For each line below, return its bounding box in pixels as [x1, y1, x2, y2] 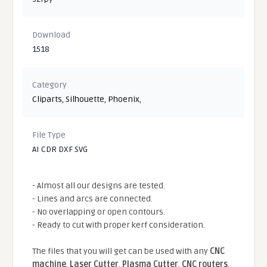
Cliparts [32, 94, 63, 104]
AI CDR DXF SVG [32, 144, 88, 154]
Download [32, 29, 71, 40]
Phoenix [108, 94, 140, 104]
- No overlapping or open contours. [32, 206, 166, 217]
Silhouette [66, 94, 105, 104]
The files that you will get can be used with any [32, 246, 210, 256]
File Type [32, 129, 66, 140]
